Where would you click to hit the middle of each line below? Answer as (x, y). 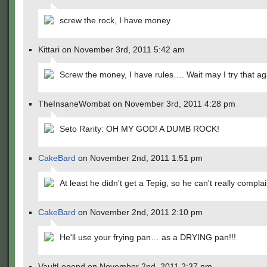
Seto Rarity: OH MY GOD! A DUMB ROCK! (139, 129)
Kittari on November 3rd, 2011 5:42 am (111, 49)
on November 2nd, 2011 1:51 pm (139, 158)
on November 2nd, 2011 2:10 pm (139, 212)
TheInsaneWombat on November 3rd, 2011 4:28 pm (137, 104)
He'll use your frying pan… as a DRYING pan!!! (148, 237)
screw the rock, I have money (115, 20)
